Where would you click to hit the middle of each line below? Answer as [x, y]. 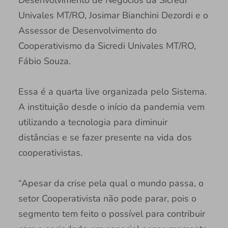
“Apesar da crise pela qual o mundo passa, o [111, 183]
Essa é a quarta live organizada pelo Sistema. [112, 92]
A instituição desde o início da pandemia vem [111, 107]
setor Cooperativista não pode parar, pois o [107, 199]
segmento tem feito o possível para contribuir [111, 214]
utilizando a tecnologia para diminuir [93, 122]
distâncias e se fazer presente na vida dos [105, 138]
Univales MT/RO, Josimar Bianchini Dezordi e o [113, 16]
